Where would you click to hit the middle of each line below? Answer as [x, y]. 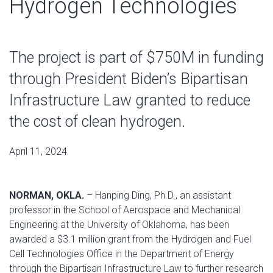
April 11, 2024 [38, 151]
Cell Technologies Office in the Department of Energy [122, 254]
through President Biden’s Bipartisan [129, 79]
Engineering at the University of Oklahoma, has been [119, 225]
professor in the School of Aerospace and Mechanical [125, 210]
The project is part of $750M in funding [136, 58]
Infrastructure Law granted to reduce [130, 100]
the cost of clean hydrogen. [97, 122]
